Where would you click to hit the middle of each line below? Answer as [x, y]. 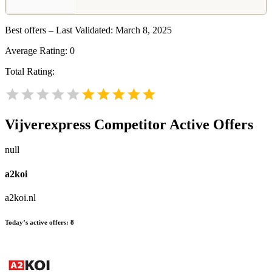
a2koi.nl [20, 197]
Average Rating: [37, 50]
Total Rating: [30, 71]
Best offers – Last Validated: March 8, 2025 [88, 30]
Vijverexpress [48, 124]
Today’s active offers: [37, 222]
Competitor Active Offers [172, 124]
